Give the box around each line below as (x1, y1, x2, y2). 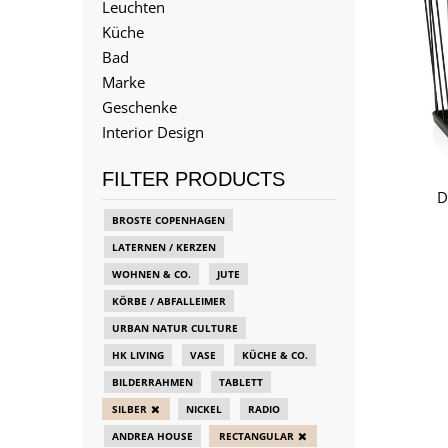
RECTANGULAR (219, 429, 294, 443)
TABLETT (219, 375, 263, 389)
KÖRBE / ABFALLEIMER (112, 294, 226, 308)
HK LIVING (112, 348, 164, 362)
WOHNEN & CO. (112, 267, 191, 281)
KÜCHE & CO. (242, 348, 308, 362)
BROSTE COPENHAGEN (112, 213, 225, 227)
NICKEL (186, 402, 222, 416)
